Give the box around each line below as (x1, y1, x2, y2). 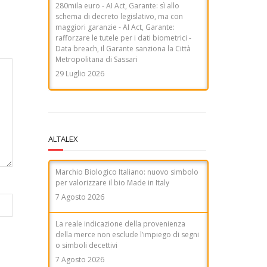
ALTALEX (48, 133, 78, 144)
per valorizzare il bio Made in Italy (55, 177, 169, 188)
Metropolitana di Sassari (55, 10, 138, 20)
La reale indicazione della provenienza (55, 218, 185, 229)
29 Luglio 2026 (55, 24, 104, 35)
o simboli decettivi (55, 240, 117, 250)
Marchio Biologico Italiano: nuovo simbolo (55, 166, 198, 177)
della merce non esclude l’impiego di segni (55, 229, 199, 240)
